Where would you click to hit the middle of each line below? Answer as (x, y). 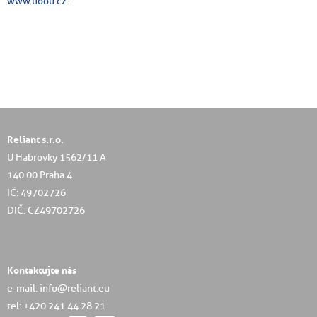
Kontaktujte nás (42, 271)
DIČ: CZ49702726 (46, 211)
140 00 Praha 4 (40, 175)
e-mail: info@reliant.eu (58, 288)
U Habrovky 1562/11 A (57, 157)
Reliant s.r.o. (35, 140)
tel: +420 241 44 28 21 (56, 306)
